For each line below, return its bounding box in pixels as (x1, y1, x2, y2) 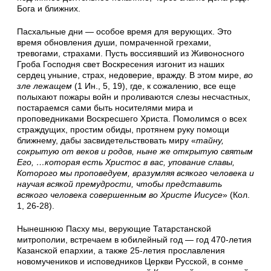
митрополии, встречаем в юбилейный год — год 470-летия (17, 235, 252, 245)
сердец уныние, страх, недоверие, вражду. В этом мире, (17, 70, 244, 80)
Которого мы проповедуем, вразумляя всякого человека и (17, 168, 254, 178)
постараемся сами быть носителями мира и (17, 103, 193, 113)
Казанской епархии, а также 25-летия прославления (17, 246, 225, 256)
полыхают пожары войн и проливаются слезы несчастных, (17, 92, 250, 102)
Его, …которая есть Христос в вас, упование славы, (17, 157, 235, 168)
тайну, (196, 135, 224, 146)
